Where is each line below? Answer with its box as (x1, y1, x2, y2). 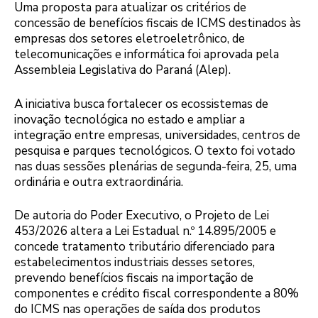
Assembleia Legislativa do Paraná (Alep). (14, 62, 231, 79)
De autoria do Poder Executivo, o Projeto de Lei (14, 207, 269, 224)
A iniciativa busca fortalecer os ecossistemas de (14, 95, 268, 112)
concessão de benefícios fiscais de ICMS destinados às (14, 15, 301, 32)
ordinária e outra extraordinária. (14, 173, 183, 190)
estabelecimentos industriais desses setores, (14, 254, 255, 271)
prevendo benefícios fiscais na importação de (14, 270, 253, 287)
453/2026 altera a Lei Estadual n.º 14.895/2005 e (14, 223, 276, 240)
